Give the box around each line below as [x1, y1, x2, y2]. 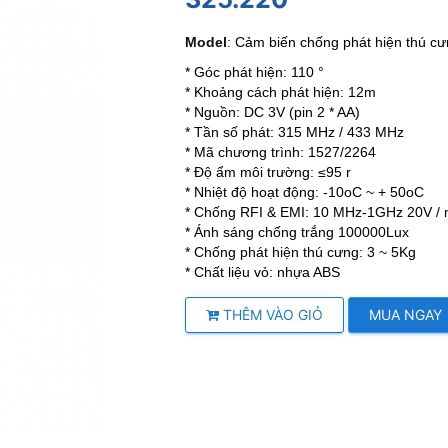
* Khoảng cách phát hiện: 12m [185, 84, 377, 100]
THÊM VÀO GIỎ [219, 306, 324, 323]
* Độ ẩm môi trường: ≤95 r [185, 164, 352, 180]
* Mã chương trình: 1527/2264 [185, 144, 377, 160]
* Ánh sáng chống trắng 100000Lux [185, 224, 410, 240]
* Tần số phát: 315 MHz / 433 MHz [185, 124, 405, 140]
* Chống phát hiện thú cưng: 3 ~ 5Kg [185, 244, 417, 260]
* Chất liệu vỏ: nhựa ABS [185, 264, 341, 280]
